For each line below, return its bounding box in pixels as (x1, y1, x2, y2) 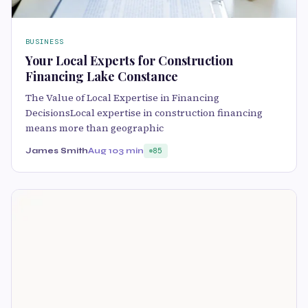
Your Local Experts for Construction (25, 52, 233, 69)
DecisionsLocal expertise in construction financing (25, 106, 263, 120)
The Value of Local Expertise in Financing (25, 91, 219, 105)
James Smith (25, 146, 88, 156)
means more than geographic (25, 121, 164, 135)
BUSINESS (25, 37, 64, 47)
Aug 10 (88, 146, 118, 156)
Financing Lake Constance (25, 68, 178, 85)
